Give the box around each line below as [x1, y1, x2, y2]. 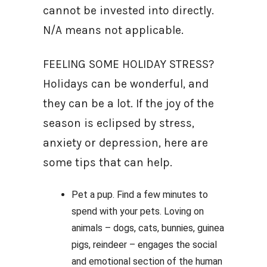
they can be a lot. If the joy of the [43, 97, 214, 110]
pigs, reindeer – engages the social [72, 239, 217, 250]
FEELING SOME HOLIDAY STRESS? [43, 57, 214, 71]
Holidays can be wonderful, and [43, 77, 209, 91]
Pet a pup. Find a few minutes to [72, 189, 208, 200]
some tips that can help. [43, 156, 175, 169]
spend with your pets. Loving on [72, 206, 204, 217]
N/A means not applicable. [43, 23, 187, 37]
